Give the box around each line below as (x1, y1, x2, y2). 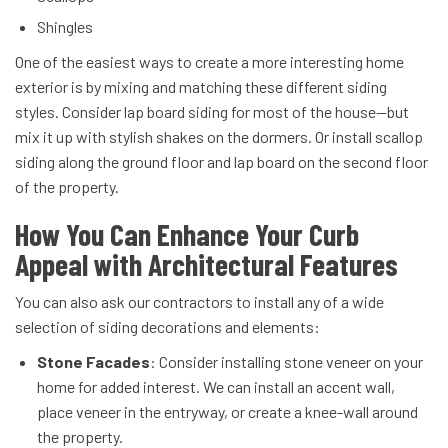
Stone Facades (37, 352, 150, 372)
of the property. (15, 177, 119, 197)
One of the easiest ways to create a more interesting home (15, 52, 404, 72)
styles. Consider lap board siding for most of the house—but (15, 102, 409, 122)
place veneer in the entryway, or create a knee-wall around (37, 402, 418, 422)
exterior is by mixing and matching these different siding (15, 77, 387, 97)
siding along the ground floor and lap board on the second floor (15, 152, 428, 172)
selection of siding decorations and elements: (15, 317, 323, 337)
